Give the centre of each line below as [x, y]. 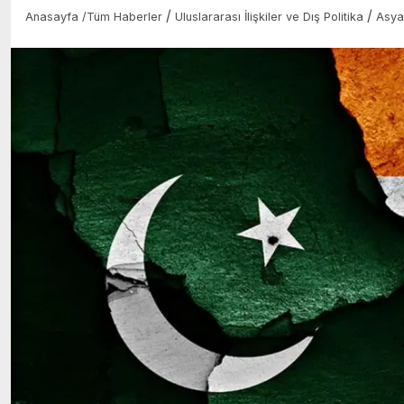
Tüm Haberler [124, 17]
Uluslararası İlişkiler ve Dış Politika [269, 17]
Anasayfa [54, 17]
